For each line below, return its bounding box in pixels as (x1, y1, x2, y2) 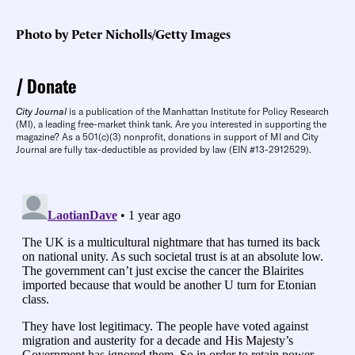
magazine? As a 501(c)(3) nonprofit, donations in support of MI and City (16, 130, 319, 143)
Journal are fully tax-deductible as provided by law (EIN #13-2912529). (16, 143, 311, 155)
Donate (27, 73, 76, 98)
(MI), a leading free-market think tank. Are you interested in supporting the (16, 117, 326, 130)
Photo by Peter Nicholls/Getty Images (16, 24, 231, 42)
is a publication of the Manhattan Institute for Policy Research (67, 105, 329, 117)
